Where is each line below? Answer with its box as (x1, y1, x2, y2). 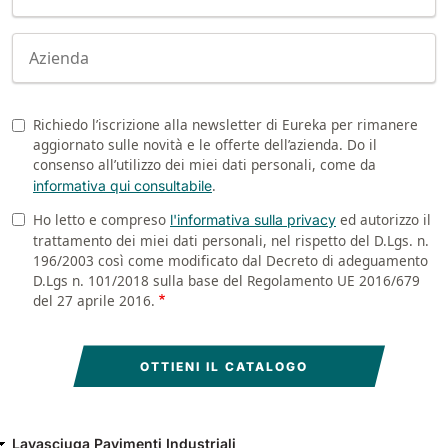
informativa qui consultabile (33, 176, 212, 194)
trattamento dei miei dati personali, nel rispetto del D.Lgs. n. (33, 230, 429, 250)
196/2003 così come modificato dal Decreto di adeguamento (33, 250, 428, 270)
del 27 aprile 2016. (33, 290, 155, 310)
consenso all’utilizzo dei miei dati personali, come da (33, 154, 376, 174)
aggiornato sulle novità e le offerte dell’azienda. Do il (33, 134, 377, 154)
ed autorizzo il (336, 209, 431, 229)
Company (11, 34, 85, 55)
